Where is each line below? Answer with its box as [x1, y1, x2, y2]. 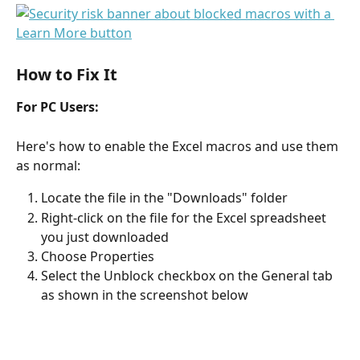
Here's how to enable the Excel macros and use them [16, 137, 342, 156]
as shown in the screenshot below [41, 286, 248, 305]
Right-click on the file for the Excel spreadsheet [41, 208, 329, 227]
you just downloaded [41, 227, 169, 246]
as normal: [16, 157, 80, 175]
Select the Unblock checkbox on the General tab [41, 267, 336, 285]
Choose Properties [41, 247, 157, 265]
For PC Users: [16, 98, 99, 117]
